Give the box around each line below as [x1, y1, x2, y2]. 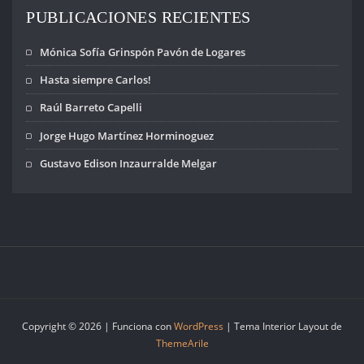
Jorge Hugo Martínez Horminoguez [40, 128, 214, 143]
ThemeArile [155, 336, 209, 351]
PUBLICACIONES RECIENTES [26, 9, 251, 27]
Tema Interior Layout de [234, 319, 342, 334]
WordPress [174, 319, 223, 334]
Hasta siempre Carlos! [40, 72, 152, 88]
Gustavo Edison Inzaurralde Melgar [40, 156, 218, 171]
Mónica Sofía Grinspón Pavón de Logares [40, 44, 246, 59]
